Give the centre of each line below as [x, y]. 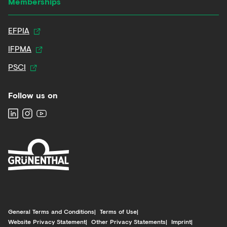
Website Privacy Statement [47, 221]
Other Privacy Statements [128, 221]
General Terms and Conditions [51, 211]
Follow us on [33, 95]
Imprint [181, 221]
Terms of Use [118, 211]
